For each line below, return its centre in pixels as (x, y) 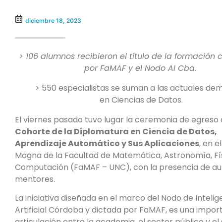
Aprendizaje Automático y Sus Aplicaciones (107, 143)
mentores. (36, 179)
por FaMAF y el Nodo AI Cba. (141, 68)
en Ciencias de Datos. (141, 100)
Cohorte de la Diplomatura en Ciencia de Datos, (116, 132)
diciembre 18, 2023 (53, 21)
